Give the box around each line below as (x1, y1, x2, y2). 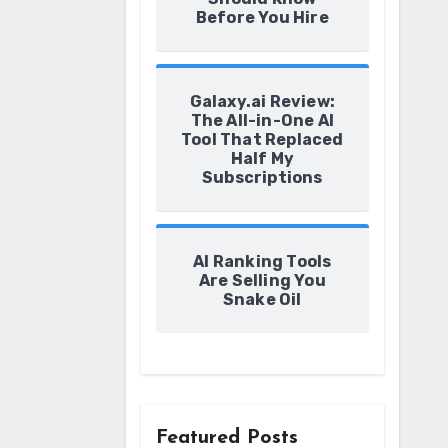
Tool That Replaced (180, 130, 344, 149)
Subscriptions (201, 168, 323, 187)
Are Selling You (198, 271, 326, 290)
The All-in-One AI (190, 111, 334, 130)
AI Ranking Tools (193, 252, 332, 271)
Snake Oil (222, 290, 302, 309)
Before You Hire (195, 8, 329, 27)
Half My (230, 149, 294, 168)
